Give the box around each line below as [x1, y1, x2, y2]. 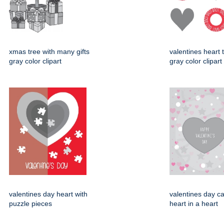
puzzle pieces [9, 199, 52, 207]
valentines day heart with [9, 190, 87, 198]
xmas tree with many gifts [9, 47, 89, 55]
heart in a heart [169, 199, 218, 207]
